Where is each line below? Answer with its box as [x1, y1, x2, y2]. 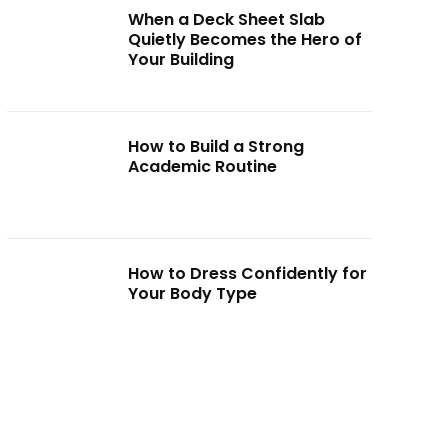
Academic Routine [128, 155, 278, 179]
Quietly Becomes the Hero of [128, 28, 363, 52]
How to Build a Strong [128, 135, 305, 159]
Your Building [128, 48, 235, 72]
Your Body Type [128, 281, 258, 305]
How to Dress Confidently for [128, 261, 368, 285]
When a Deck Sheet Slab [128, 8, 326, 32]
